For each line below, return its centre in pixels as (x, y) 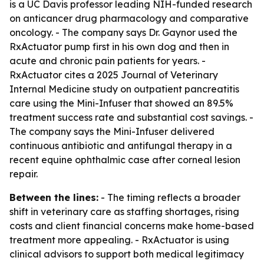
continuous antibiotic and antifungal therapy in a (121, 146)
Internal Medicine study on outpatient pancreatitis (124, 89)
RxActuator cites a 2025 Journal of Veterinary (114, 75)
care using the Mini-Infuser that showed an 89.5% (121, 103)
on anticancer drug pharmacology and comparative (129, 18)
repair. (24, 174)
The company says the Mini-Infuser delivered (112, 131)
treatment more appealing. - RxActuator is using (119, 240)
